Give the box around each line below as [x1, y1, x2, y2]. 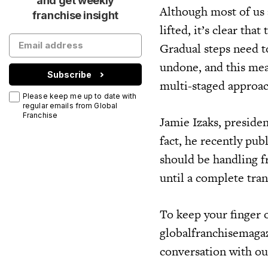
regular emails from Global [23, 101, 118, 110]
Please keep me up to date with [23, 92, 137, 100]
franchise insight [32, 9, 118, 22]
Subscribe [47, 69, 92, 80]
